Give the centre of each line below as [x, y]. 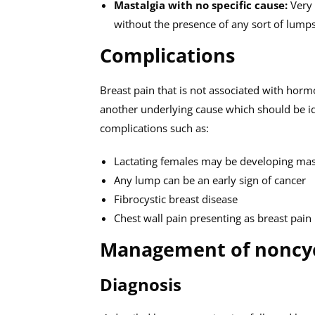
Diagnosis [141, 284]
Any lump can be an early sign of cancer [211, 180]
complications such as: [154, 128]
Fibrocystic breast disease [176, 199]
